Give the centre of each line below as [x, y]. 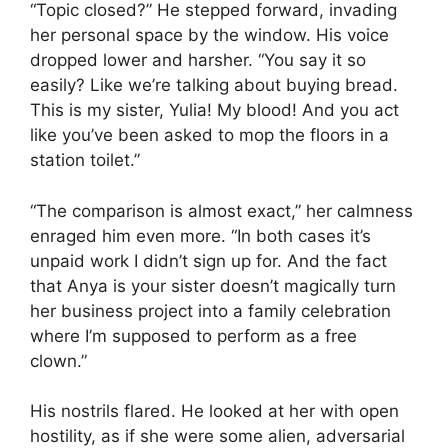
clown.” [58, 360]
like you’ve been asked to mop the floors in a [209, 135]
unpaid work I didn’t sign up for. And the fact [208, 260]
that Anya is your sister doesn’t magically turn [213, 285]
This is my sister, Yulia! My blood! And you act [214, 110]
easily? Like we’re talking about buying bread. [214, 85]
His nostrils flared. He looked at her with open [214, 411]
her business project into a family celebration [210, 310]
